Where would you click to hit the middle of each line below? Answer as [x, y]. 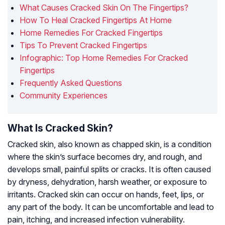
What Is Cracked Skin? [60, 128]
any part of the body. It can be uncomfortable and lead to [111, 207]
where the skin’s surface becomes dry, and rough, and [105, 157]
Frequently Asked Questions [71, 83]
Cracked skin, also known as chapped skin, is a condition [109, 144]
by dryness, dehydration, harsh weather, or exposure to [107, 182]
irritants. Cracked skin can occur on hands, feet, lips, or [106, 195]
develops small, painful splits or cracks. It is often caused [109, 170]
